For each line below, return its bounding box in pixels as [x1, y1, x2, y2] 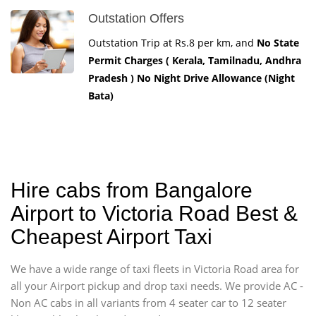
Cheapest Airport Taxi [11, 224, 212, 248]
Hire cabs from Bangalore [11, 178, 253, 202]
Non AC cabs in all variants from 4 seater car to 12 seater [11, 295, 286, 310]
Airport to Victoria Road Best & [11, 201, 298, 225]
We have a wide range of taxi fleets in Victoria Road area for [11, 261, 299, 276]
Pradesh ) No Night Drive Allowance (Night [88, 71, 295, 85]
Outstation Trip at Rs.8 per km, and [88, 35, 257, 49]
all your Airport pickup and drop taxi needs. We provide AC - [11, 278, 303, 293]
